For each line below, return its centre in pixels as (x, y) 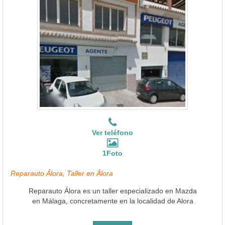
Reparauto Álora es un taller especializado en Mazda (113, 191)
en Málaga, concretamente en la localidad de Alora (113, 201)
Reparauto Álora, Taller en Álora (62, 173)
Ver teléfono (113, 132)
